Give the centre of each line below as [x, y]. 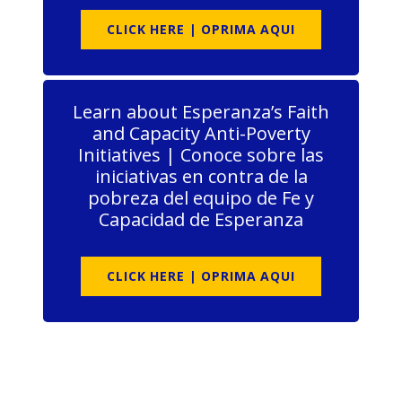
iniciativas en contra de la [201, 177]
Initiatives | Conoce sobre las [201, 155]
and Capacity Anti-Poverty [201, 134]
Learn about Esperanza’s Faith [201, 112]
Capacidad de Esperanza [201, 220]
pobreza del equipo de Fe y [201, 198]
